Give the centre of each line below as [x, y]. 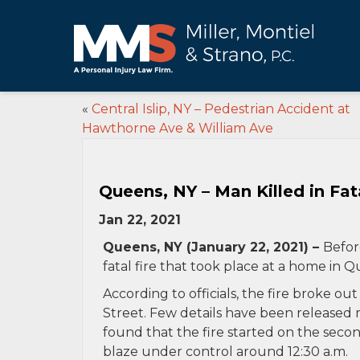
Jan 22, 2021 [140, 220]
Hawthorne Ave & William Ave [178, 128]
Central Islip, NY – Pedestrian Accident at [221, 109]
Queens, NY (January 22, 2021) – [213, 247]
